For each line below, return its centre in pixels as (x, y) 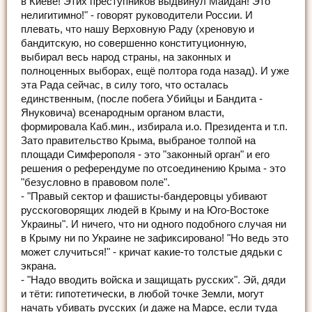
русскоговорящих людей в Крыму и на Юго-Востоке (145, 210)
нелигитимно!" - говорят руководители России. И (137, 15)
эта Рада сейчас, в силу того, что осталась (125, 85)
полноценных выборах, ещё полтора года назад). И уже (155, 71)
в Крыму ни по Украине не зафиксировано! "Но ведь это (155, 238)
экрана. (39, 266)
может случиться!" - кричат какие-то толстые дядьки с (152, 252)
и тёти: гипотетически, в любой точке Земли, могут (142, 294)
